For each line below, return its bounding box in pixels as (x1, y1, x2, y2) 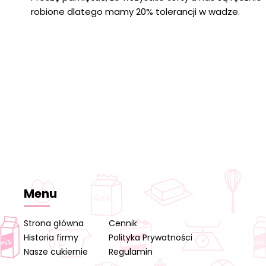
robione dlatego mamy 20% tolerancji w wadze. (30, 5, 240, 18)
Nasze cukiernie (24, 246, 88, 258)
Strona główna (24, 217, 84, 230)
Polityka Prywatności (109, 232, 193, 244)
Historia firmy (24, 232, 79, 244)
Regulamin (109, 246, 153, 258)
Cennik (109, 217, 138, 230)
